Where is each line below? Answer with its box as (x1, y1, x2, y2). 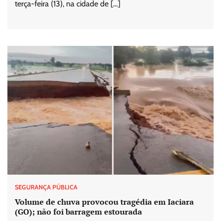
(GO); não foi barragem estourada (15, 206, 142, 218)
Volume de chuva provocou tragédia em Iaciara (15, 196, 194, 208)
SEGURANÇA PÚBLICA (15, 183, 77, 191)
